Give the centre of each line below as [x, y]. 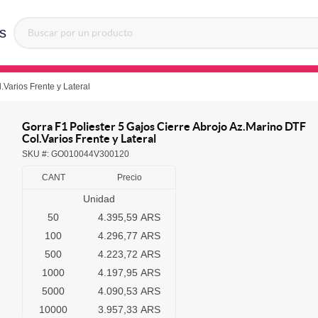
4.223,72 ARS [129, 254]
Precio [129, 178]
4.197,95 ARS [129, 273]
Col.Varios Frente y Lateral [89, 139]
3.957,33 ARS [129, 310]
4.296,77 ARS [129, 236]
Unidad [99, 199]
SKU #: [37, 154]
